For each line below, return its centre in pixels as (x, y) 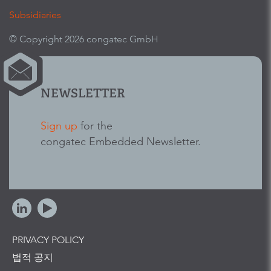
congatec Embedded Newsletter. (121, 142)
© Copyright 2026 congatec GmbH (84, 39)
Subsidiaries (35, 15)
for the (95, 126)
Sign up (59, 126)
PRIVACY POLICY (48, 240)
